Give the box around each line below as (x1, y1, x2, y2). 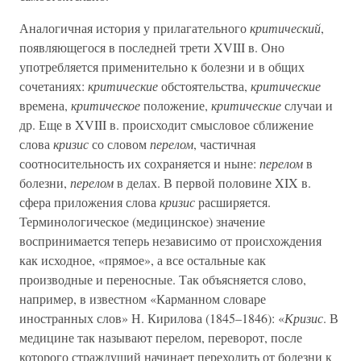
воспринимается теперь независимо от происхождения (19, 232, 322, 249)
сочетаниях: (19, 77, 88, 94)
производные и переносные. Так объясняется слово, (19, 271, 306, 288)
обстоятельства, (158, 77, 251, 94)
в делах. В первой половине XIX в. (114, 174, 311, 191)
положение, (140, 97, 211, 114)
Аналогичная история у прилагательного (19, 19, 250, 36)
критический (250, 19, 321, 36)
